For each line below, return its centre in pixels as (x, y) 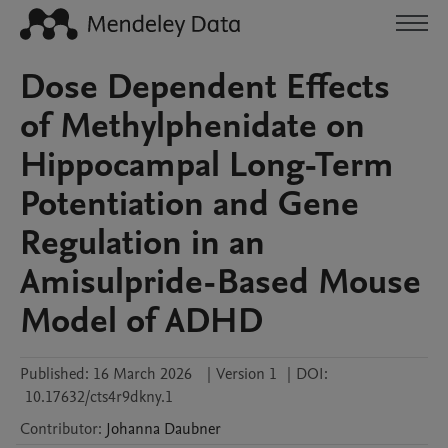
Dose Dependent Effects (205, 87)
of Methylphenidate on (192, 126)
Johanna (133, 429)
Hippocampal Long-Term (207, 165)
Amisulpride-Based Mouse (220, 282)
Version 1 (246, 374)
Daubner (192, 429)
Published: (54, 374)
